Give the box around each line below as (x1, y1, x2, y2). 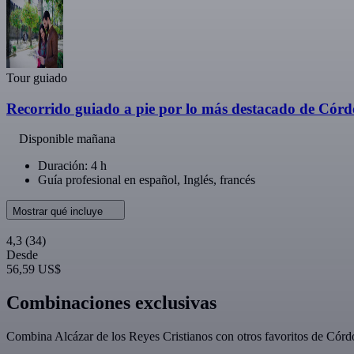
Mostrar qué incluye (13, 205, 106, 218)
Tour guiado (6, 70, 67, 85)
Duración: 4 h (38, 159, 107, 173)
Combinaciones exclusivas (6, 292, 217, 314)
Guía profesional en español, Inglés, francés (38, 173, 255, 187)
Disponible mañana (19, 132, 115, 146)
